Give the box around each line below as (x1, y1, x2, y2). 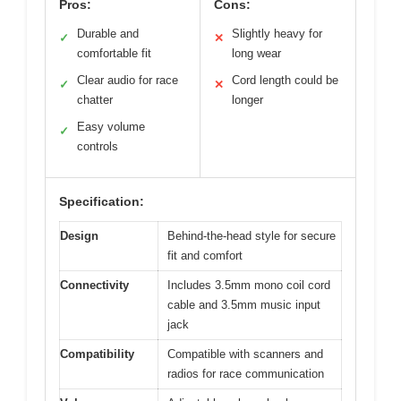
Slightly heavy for (232, 27, 322, 41)
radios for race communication (167, 367, 324, 381)
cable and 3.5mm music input (167, 298, 320, 312)
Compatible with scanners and (167, 347, 323, 362)
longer (232, 93, 263, 107)
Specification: (59, 194, 144, 209)
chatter (77, 93, 113, 107)
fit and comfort (167, 249, 243, 263)
